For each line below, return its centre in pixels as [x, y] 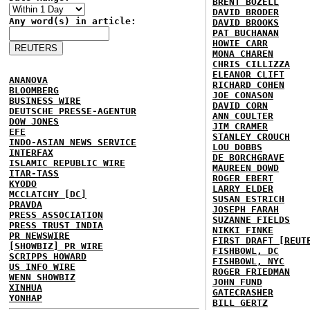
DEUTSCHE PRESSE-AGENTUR [73, 111]
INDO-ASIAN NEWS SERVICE [73, 142]
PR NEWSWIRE [39, 236]
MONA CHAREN [243, 54]
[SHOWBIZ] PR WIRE [56, 246]
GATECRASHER [243, 292]
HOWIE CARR [240, 43]
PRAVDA [26, 204]
